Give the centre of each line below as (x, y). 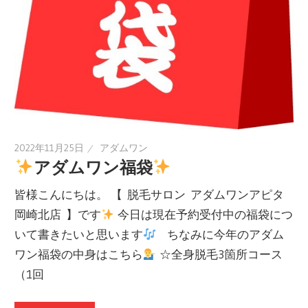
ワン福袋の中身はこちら (79, 254)
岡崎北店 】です (58, 214)
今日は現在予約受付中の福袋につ (203, 214)
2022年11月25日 (49, 147)
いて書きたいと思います (79, 234)
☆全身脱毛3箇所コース (219, 254)
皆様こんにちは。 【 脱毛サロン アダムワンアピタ (150, 195)
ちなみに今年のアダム (220, 234)
